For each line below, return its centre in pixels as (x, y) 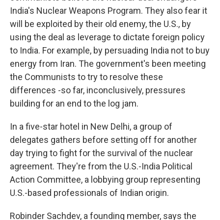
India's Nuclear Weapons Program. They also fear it (109, 11)
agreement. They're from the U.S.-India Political (101, 166)
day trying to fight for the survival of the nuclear (101, 153)
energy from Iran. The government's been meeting (108, 64)
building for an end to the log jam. (74, 103)
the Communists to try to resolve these (86, 77)
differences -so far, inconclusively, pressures (98, 90)
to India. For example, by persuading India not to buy (110, 50)
